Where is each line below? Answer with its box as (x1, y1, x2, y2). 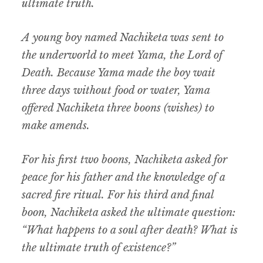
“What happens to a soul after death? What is (22, 224, 238, 237)
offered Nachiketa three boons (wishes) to (22, 102, 215, 115)
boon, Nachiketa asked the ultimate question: (22, 206, 236, 220)
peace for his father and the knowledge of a (22, 171, 225, 184)
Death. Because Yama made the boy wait (22, 66, 216, 80)
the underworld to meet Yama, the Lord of (22, 49, 223, 62)
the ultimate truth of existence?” (22, 241, 176, 255)
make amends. (22, 119, 90, 133)
